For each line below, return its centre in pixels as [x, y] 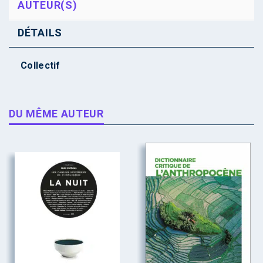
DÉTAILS [40, 32]
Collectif [41, 65]
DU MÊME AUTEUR [56, 113]
